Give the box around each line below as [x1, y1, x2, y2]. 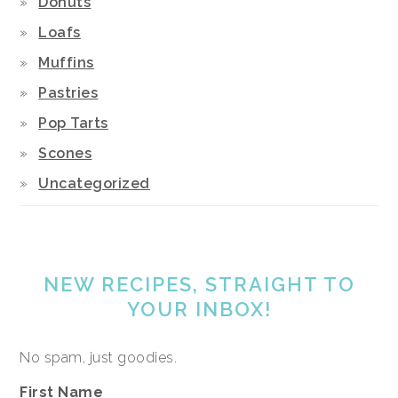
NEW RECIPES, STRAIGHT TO [43, 272, 355, 296]
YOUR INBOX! [126, 297, 272, 321]
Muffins [38, 53, 94, 71]
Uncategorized [38, 174, 150, 192]
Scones [38, 144, 92, 162]
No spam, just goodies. [20, 348, 178, 366]
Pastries [38, 84, 99, 101]
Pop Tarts [38, 114, 108, 131]
